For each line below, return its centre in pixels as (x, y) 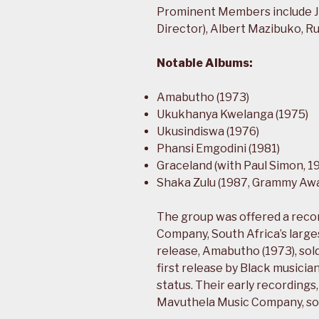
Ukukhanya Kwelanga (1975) (232, 114)
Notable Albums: (205, 63)
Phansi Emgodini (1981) (218, 148)
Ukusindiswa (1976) (208, 131)
